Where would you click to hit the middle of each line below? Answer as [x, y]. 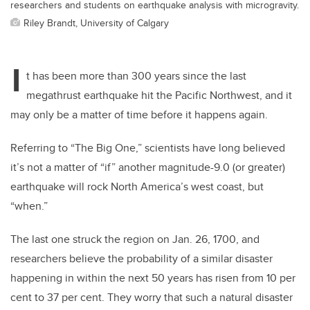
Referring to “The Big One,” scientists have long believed [148, 148]
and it [279, 95]
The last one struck [56, 239]
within [93, 278]
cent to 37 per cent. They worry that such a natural [133, 298]
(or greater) [257, 167]
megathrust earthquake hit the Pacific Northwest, [146, 95]
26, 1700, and [227, 239]
